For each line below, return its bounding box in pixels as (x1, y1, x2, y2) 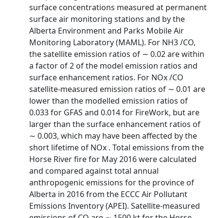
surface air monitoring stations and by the (29, 14, 185, 24)
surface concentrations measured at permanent (29, 2, 207, 13)
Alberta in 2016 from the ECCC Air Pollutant (29, 189, 187, 200)
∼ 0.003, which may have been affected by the (29, 130, 197, 141)
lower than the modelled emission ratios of (29, 95, 188, 106)
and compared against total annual (29, 165, 159, 176)
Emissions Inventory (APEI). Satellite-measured (29, 200, 200, 211)
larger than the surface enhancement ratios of (29, 119, 200, 129)
